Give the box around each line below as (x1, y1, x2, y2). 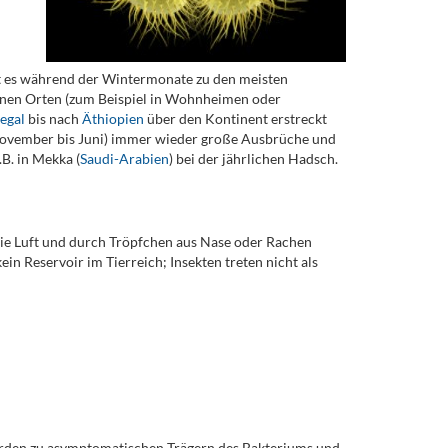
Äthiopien (81, 110, 147, 127)
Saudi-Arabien (79, 150, 169, 167)
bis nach (27, 110, 82, 127)
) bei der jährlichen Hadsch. (168, 150, 338, 167)
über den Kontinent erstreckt (146, 110, 327, 127)
